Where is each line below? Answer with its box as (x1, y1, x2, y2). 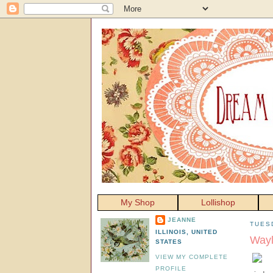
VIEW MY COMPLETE (155, 253, 229, 260)
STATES (155, 238, 183, 245)
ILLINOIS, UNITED (155, 228, 218, 235)
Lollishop (201, 197, 235, 207)
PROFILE (155, 265, 187, 272)
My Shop (121, 197, 155, 207)
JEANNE (168, 216, 197, 223)
